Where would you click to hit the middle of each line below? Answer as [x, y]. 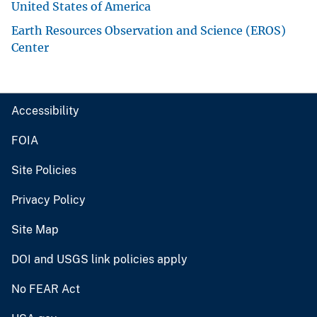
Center [30, 48]
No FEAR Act [46, 289]
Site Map [35, 230]
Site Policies [44, 171]
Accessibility [45, 111]
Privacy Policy [48, 200]
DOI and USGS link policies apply [99, 260]
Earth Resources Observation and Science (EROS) [149, 31]
